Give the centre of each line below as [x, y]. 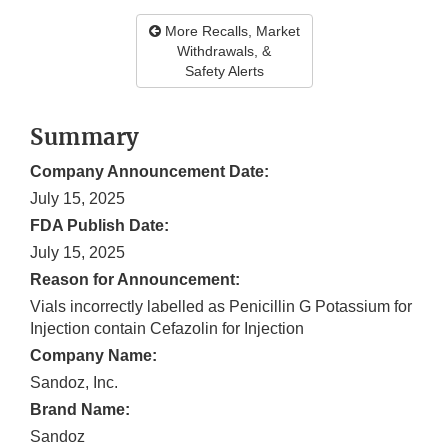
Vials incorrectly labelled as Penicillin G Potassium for [221, 307]
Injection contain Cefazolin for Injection [167, 329]
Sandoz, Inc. [74, 383]
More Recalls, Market [230, 31]
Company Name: [93, 356]
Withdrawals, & [224, 51]
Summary [85, 137]
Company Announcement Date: [149, 172]
